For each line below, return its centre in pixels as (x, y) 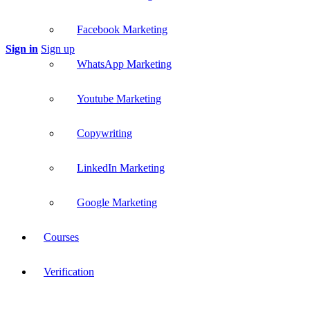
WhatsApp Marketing (124, 64)
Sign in (22, 49)
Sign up (58, 49)
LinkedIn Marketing (121, 168)
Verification (69, 272)
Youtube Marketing (119, 99)
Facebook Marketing (122, 29)
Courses (61, 237)
